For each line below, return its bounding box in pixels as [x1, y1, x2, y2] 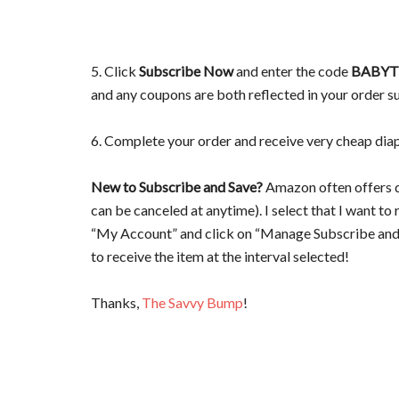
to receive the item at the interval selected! [91, 248, 349, 265]
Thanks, [91, 294, 142, 312]
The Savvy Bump [142, 294, 243, 312]
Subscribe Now [139, 62, 233, 80]
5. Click [91, 62, 139, 80]
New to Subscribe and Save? [91, 178, 265, 196]
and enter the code [233, 62, 351, 80]
